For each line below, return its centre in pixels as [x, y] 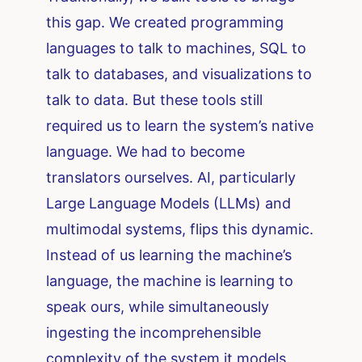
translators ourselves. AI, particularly [171, 178]
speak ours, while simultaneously [158, 307]
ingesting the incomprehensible [154, 333]
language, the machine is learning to [170, 281]
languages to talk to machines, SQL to [177, 48]
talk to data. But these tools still [155, 100]
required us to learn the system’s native [180, 126]
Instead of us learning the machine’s [169, 255]
